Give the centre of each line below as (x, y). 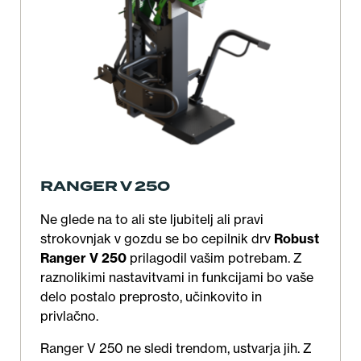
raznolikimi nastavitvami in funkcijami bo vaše (177, 278)
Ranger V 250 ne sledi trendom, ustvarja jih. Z (176, 349)
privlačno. (69, 316)
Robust (297, 239)
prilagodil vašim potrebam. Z (214, 258)
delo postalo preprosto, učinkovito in (151, 297)
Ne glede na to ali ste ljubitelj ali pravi (152, 220)
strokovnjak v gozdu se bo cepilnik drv (157, 239)
